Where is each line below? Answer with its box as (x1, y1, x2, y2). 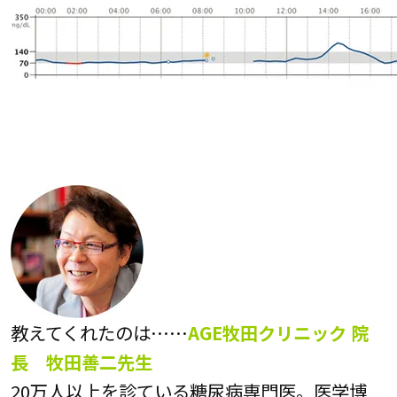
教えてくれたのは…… (10, 319, 188, 346)
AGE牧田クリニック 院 (187, 319, 369, 346)
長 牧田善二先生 (10, 348, 152, 376)
